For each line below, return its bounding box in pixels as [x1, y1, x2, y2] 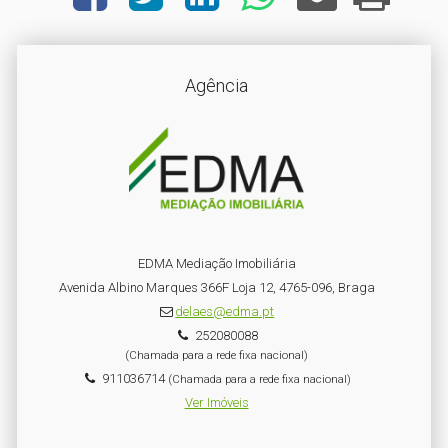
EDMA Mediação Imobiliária [137, 256, 296, 272]
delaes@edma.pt [175, 304, 275, 320]
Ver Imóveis [184, 395, 249, 411]
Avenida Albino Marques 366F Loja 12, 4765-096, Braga [58, 280, 375, 296]
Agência [185, 75, 248, 97]
